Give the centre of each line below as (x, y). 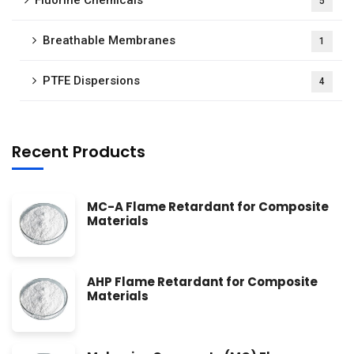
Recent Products (79, 152)
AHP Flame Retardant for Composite (202, 282)
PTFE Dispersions (91, 81)
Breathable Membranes (109, 41)
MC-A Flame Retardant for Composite (208, 207)
